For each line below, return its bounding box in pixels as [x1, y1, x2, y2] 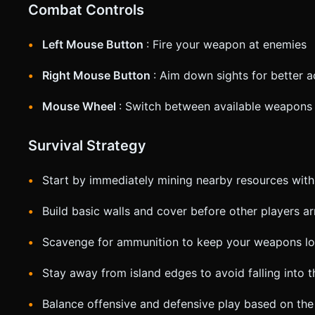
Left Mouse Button [42, 37, 146, 52]
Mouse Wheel [42, 99, 119, 114]
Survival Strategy [28, 137, 146, 155]
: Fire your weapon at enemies [146, 37, 307, 52]
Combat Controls [28, 1, 144, 19]
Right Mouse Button [42, 68, 153, 83]
